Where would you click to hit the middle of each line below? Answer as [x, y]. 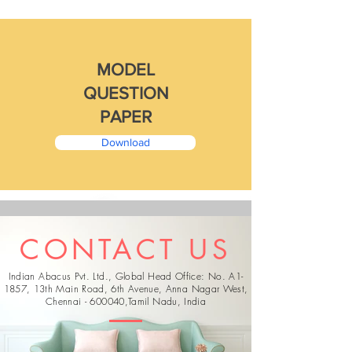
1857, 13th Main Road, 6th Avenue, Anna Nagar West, [126, 289]
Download [125, 142]
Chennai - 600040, [86, 301]
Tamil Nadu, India [167, 301]
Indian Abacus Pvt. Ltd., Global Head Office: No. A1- [126, 276]
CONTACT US [126, 249]
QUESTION [126, 93]
